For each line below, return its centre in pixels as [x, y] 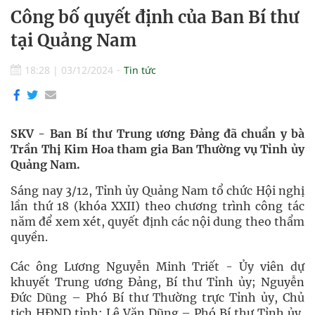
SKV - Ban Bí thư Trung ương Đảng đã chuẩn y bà [157, 134]
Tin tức [140, 70]
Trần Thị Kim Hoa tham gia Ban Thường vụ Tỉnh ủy [157, 149]
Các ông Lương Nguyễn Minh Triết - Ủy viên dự [157, 266]
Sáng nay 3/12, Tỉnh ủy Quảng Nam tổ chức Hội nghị [157, 191]
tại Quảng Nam [73, 40]
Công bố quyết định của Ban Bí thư [155, 17]
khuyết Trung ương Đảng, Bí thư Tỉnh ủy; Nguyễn [157, 282]
